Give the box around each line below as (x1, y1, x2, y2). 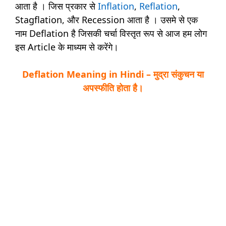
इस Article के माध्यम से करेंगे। (15, 41, 119, 53)
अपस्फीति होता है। (83, 82, 143, 94)
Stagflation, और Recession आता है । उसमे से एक (15, 14, 198, 26)
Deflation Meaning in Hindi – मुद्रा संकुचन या (22, 68, 204, 81)
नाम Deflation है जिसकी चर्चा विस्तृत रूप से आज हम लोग (15, 27, 207, 40)
